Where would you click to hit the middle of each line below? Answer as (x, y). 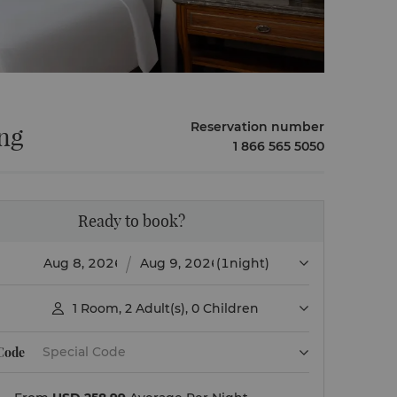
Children (231, 308)
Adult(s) (160, 308)
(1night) (243, 263)
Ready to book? (131, 221)
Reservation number (257, 127)
